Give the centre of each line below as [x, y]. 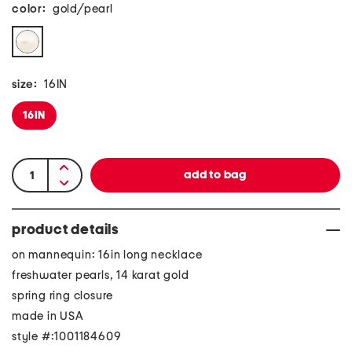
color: [29, 9]
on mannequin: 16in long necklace [107, 255]
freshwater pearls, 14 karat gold [101, 275]
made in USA [48, 316]
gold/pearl [82, 9]
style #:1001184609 [67, 337]
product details [65, 230]
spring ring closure [63, 296]
